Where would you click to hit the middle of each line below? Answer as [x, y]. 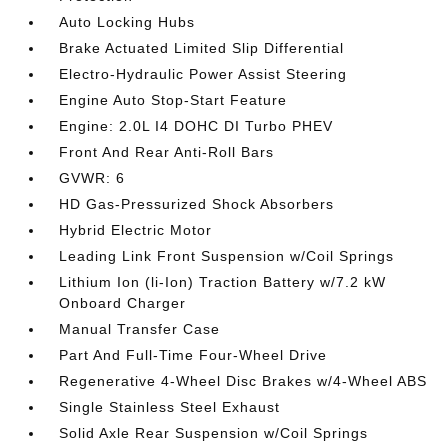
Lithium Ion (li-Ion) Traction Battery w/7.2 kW [223, 282]
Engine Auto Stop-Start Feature [173, 100]
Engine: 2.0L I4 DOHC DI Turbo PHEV [196, 126]
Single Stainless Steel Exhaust [170, 407]
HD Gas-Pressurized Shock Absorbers [197, 204]
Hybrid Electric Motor [136, 230]
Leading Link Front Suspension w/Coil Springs [227, 256]
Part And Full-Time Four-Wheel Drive [193, 355]
